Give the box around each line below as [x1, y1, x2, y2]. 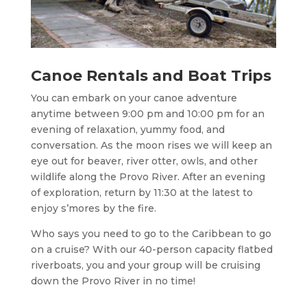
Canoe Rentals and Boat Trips [30, 66, 271, 86]
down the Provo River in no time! [30, 275, 195, 288]
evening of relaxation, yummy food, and [30, 123, 225, 136]
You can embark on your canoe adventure [30, 92, 237, 105]
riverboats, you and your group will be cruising [30, 259, 260, 272]
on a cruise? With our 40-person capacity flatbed [30, 243, 273, 256]
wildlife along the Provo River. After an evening [30, 171, 265, 184]
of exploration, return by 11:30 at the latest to [30, 186, 253, 199]
